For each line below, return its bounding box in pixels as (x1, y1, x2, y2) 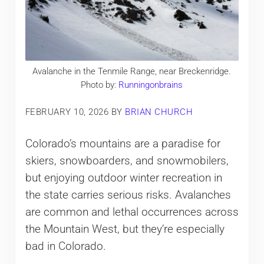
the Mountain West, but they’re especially (25, 222, 225, 236)
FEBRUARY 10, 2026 (25, 106, 109, 117)
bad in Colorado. (25, 239, 106, 253)
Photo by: (81, 80, 119, 91)
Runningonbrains (118, 80, 183, 91)
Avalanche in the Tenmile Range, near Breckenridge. (32, 66, 232, 77)
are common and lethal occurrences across (25, 205, 239, 219)
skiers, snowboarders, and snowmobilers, (25, 154, 229, 167)
